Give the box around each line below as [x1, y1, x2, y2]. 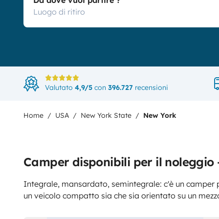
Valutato [45, 83, 75, 92]
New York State [81, 111, 131, 120]
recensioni [133, 83, 168, 92]
